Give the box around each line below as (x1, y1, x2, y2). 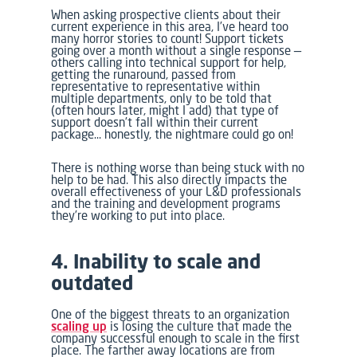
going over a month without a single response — (51, 42, 302, 58)
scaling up (51, 318, 108, 334)
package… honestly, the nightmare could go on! (51, 126, 294, 142)
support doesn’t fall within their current (51, 114, 259, 130)
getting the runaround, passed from (51, 66, 237, 82)
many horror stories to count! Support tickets (51, 30, 284, 46)
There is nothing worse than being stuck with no (51, 159, 305, 175)
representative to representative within (51, 78, 261, 94)
